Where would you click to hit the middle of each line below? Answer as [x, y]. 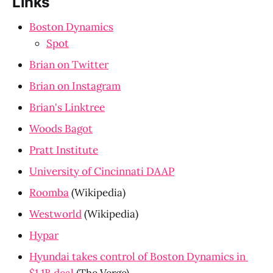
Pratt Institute [64, 150]
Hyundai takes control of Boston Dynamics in [137, 256]
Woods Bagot [61, 128]
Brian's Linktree [67, 107]
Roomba [49, 192]
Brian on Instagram [75, 86]
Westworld [55, 214]
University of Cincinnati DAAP [102, 171]
